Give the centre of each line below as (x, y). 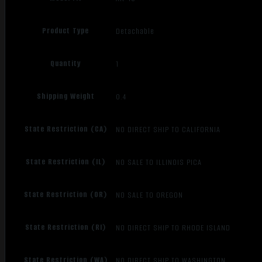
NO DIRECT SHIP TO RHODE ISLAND (173, 227)
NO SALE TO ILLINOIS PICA (159, 162)
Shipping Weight (65, 96)
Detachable (135, 31)
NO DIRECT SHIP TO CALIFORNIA (168, 129)
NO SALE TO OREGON (150, 195)
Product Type (66, 31)
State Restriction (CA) (65, 129)
